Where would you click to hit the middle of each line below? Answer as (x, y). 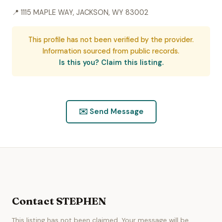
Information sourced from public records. (111, 51)
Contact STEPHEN (59, 201)
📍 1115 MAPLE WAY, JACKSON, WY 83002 (80, 12)
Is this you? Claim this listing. (111, 62)
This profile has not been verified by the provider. (111, 40)
